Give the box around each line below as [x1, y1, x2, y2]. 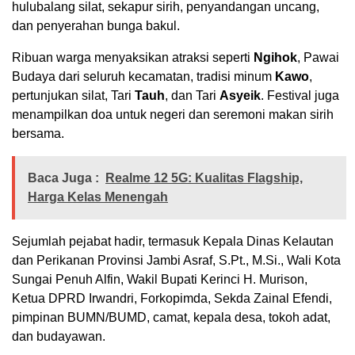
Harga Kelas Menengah [28, 189, 168, 204]
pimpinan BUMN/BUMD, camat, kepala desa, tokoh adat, [12, 310, 330, 324]
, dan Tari [165, 88, 219, 102]
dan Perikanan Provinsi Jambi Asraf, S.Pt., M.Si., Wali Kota [12, 253, 341, 267]
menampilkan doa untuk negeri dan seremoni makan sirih [12, 107, 334, 121]
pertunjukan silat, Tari [12, 88, 135, 102]
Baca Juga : [28, 170, 99, 185]
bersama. [12, 126, 64, 140]
